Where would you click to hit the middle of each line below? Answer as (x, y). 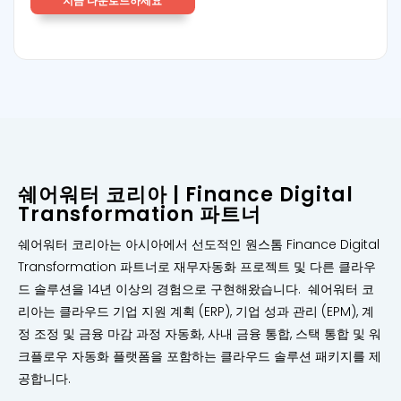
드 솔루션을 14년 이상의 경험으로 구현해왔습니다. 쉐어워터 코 (196, 289)
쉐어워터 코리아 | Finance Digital (186, 194)
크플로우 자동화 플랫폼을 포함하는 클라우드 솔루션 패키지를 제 (200, 356)
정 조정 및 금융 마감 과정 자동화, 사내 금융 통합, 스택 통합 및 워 (200, 333)
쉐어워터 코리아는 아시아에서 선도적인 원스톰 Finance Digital (199, 244)
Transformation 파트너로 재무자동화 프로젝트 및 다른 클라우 (197, 266)
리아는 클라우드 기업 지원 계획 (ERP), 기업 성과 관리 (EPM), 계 (196, 311)
